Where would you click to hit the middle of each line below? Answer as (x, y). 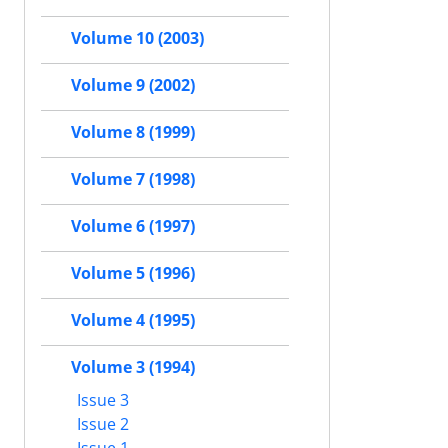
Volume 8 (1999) (133, 132)
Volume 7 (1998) (133, 179)
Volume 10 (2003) (137, 38)
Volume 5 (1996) (133, 273)
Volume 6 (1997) (133, 226)
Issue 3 (101, 400)
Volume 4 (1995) (133, 320)
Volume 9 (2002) (133, 85)
